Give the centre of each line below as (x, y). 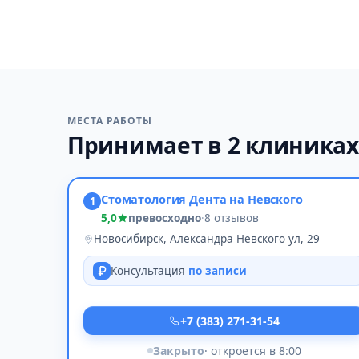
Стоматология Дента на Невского (202, 199)
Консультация (149, 271)
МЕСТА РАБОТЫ (110, 121)
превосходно (165, 218)
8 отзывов (232, 218)
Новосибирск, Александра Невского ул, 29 (207, 239)
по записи (218, 271)
